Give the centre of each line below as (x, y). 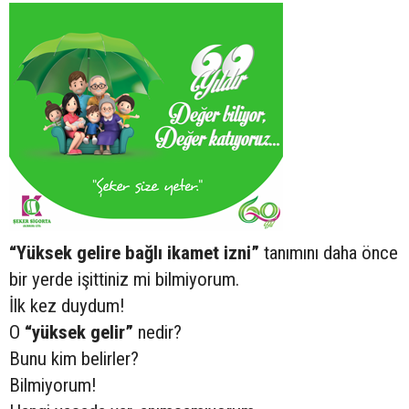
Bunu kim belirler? (74, 359)
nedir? (157, 332)
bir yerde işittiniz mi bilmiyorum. (124, 279)
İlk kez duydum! (67, 306)
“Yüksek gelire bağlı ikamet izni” (134, 253)
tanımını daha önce (329, 253)
